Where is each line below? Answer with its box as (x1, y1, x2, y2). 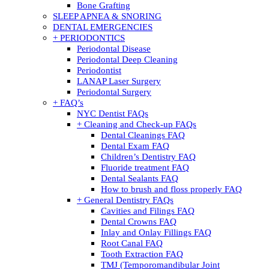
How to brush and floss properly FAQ (101, 184, 242, 194)
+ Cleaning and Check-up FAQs (77, 119, 196, 129)
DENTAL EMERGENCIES (53, 22, 153, 32)
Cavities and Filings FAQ (101, 206, 195, 216)
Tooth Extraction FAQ (101, 249, 183, 259)
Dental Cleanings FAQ (101, 130, 185, 140)
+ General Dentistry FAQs (77, 195, 174, 205)
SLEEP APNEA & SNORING (53, 11, 162, 21)
